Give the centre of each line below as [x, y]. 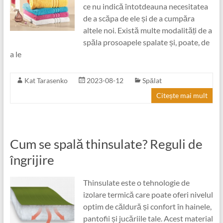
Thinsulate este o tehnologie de [136, 182]
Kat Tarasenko [46, 80]
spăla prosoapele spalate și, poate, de [146, 42]
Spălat [152, 80]
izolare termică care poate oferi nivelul [148, 194]
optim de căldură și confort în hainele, [147, 206]
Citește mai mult [182, 95]
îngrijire [32, 160]
